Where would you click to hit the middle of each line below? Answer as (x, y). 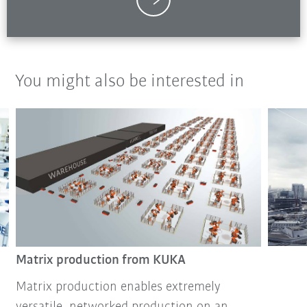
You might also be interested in (130, 82)
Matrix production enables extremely (118, 287)
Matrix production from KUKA (100, 261)
